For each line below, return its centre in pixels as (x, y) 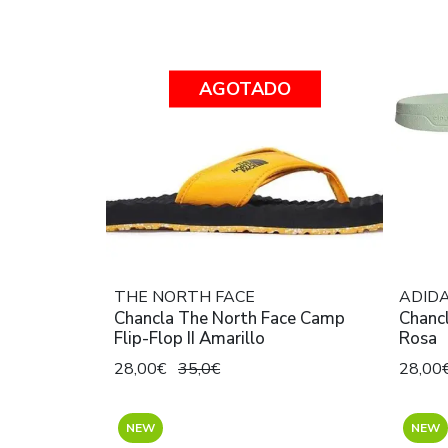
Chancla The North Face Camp (207, 318)
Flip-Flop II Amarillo (232, 338)
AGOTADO (244, 88)
